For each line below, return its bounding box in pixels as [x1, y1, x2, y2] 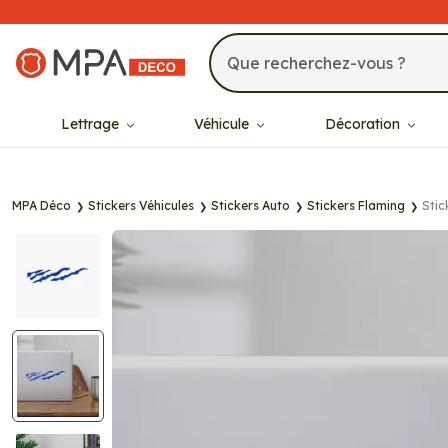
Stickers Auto [211, 198, 290, 213]
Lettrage [60, 115, 123, 133]
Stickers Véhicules [88, 198, 194, 213]
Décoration [324, 115, 404, 133]
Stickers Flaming [307, 198, 405, 213]
